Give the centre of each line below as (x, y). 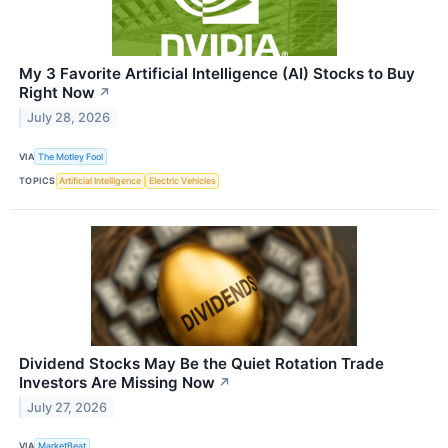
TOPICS (37, 181)
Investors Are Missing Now (117, 382)
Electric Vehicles (182, 181)
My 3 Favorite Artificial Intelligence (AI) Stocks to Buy (217, 74)
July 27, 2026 (67, 407)
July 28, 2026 (69, 118)
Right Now (57, 93)
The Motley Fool (71, 156)
